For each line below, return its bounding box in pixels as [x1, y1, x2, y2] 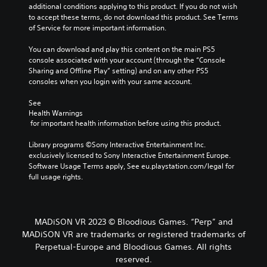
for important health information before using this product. [30, 117, 221, 128]
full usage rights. [29, 171, 83, 182]
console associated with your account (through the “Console [29, 54, 225, 65]
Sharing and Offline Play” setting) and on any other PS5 [29, 65, 209, 76]
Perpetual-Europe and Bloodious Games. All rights [35, 241, 232, 252]
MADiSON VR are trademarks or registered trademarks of [21, 228, 246, 240]
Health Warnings [29, 107, 83, 118]
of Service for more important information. [29, 22, 166, 33]
